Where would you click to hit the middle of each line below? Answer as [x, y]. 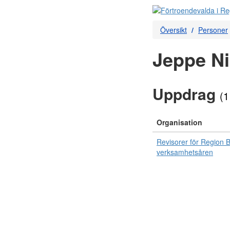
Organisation [179, 122]
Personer [213, 30]
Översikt [174, 30]
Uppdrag [186, 94]
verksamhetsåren [185, 152]
